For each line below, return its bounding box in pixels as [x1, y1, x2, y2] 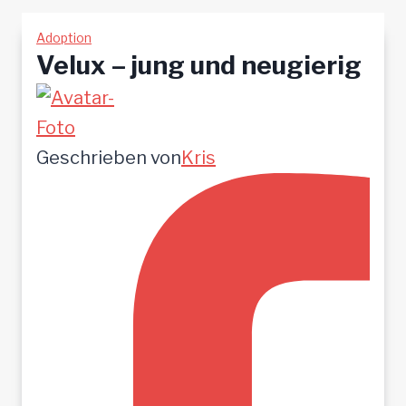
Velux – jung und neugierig [36, 50, 362, 82]
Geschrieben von [36, 147, 181, 169]
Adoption [36, 30, 92, 46]
